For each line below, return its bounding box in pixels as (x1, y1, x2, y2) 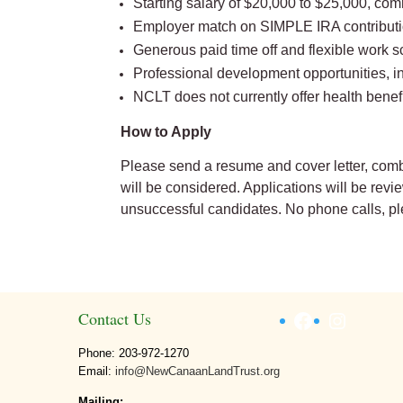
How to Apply (121, 123, 212, 139)
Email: (78, 364, 115, 379)
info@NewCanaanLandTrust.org (115, 364, 280, 379)
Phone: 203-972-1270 (78, 346, 189, 361)
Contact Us (78, 308, 151, 330)
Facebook (291, 307, 385, 332)
